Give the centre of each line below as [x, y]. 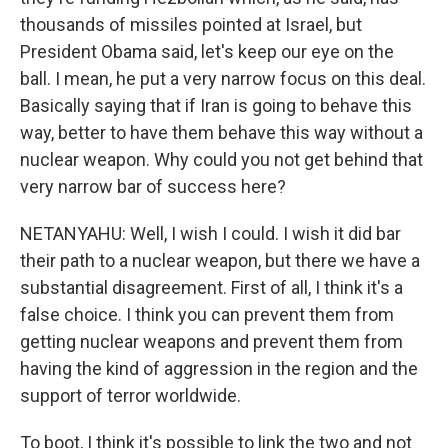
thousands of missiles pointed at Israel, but [191, 24]
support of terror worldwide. [130, 395]
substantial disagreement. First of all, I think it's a [211, 287]
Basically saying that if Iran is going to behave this [216, 105]
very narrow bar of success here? [153, 186]
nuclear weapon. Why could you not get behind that [221, 159]
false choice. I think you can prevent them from [207, 314]
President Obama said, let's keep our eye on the [207, 51]
